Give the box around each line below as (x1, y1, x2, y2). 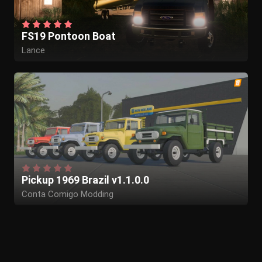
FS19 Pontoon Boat (21, 29, 116, 42)
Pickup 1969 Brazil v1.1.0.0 (21, 173, 149, 186)
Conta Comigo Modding (21, 188, 113, 199)
